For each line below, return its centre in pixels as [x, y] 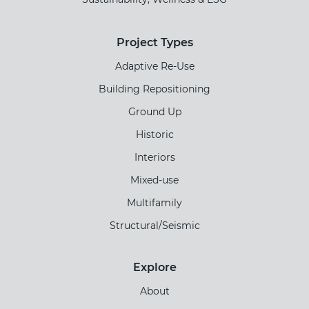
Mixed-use [154, 180]
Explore [154, 268]
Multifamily [154, 203]
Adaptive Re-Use [154, 67]
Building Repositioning [154, 89]
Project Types [154, 43]
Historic [154, 135]
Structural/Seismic [154, 226]
